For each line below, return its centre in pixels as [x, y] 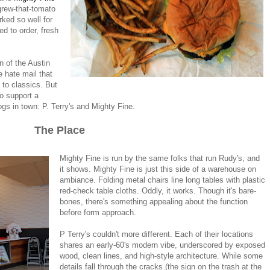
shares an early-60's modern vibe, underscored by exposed [163, 245]
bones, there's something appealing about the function [154, 201]
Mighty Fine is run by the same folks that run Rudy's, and [160, 158]
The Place [60, 130]
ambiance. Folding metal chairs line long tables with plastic [163, 180]
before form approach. [98, 212]
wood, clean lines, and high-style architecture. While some [162, 256]
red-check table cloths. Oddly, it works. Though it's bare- [158, 190]
